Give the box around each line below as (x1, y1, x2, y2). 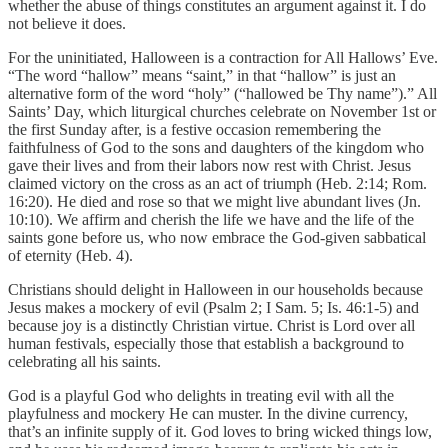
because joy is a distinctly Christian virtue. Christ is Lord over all (8, 316, 415, 334)
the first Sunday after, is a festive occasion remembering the (8, 120, 381, 138)
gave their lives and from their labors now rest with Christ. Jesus (8, 156, 411, 174)
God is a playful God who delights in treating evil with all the (8, 386, 394, 404)
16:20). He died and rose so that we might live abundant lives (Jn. (8, 192, 421, 210)
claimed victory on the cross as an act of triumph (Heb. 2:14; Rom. (8, 174, 427, 192)
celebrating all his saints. (8, 352, 161, 370)
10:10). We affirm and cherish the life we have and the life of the (8, 210, 414, 228)
